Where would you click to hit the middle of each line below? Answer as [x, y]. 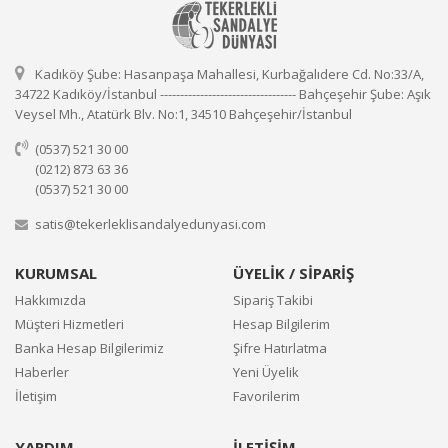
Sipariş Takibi [273, 300]
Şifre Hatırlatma [280, 348]
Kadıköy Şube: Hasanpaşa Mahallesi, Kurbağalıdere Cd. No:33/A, [229, 74]
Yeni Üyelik [266, 372]
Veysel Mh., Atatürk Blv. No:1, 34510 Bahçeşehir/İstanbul [183, 114]
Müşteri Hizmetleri [69, 324]
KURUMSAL [56, 273]
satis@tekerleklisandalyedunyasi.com [150, 224]
